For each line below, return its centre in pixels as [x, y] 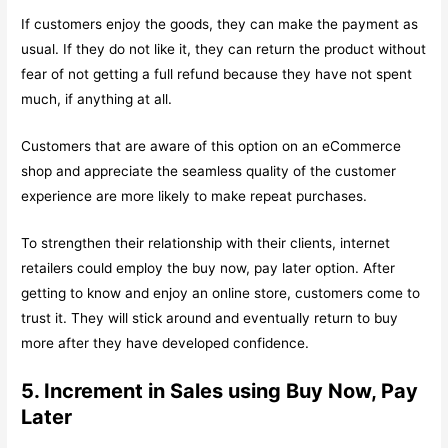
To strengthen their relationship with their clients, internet [206, 242]
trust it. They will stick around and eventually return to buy [210, 317]
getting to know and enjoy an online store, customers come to [221, 292]
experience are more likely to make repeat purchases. [194, 195]
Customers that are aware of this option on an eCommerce [211, 145]
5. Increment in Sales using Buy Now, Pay [220, 390]
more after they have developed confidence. [165, 342]
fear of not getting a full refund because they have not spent [217, 74]
